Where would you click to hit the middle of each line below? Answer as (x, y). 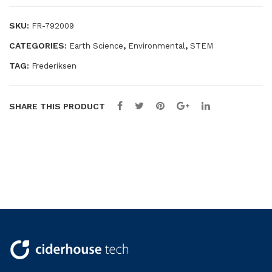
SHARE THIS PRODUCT (57, 106)
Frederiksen (54, 66)
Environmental (157, 46)
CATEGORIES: (39, 45)
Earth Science (96, 46)
